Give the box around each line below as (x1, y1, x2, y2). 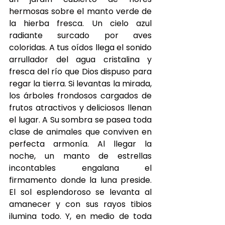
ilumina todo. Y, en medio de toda (9, 210, 152, 222)
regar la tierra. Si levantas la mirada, (9, 78, 152, 89)
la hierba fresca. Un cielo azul (9, 18, 152, 29)
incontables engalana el (9, 162, 152, 174)
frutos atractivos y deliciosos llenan (9, 102, 152, 114)
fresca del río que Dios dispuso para (9, 66, 152, 77)
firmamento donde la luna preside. (9, 174, 152, 186)
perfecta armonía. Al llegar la (9, 138, 152, 150)
